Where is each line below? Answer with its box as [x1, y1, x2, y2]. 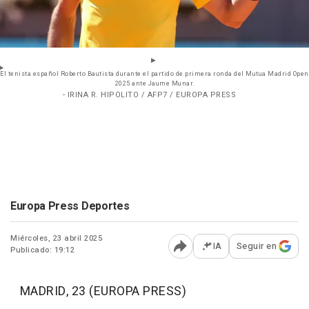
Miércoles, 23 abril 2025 [10, 232, 102, 245]
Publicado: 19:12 [10, 244, 74, 257]
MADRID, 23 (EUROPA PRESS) [10, 282, 186, 301]
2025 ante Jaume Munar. [114, 79, 195, 89]
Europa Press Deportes [10, 198, 130, 215]
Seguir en [236, 239, 277, 253]
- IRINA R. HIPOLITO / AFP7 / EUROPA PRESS [62, 89, 237, 101]
